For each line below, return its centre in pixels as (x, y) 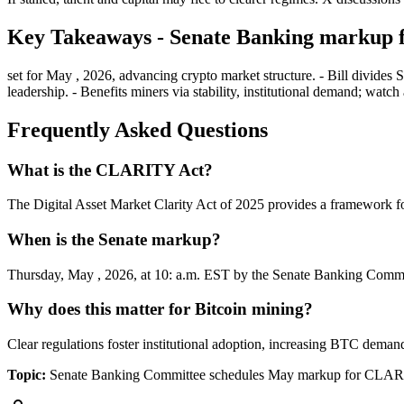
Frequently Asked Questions (138, 129)
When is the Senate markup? (114, 239)
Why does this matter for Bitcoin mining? (160, 309)
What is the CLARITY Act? (110, 170)
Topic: (27, 375)
